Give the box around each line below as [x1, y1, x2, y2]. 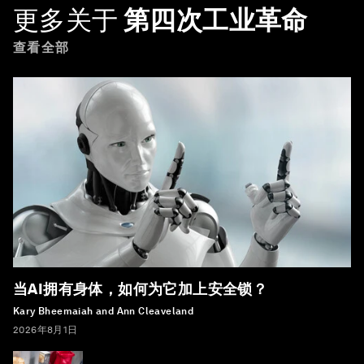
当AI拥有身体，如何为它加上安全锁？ [13, 280, 268, 298]
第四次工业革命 [123, 4, 308, 37]
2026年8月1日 [13, 324, 78, 336]
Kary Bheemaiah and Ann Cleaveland [13, 305, 194, 318]
